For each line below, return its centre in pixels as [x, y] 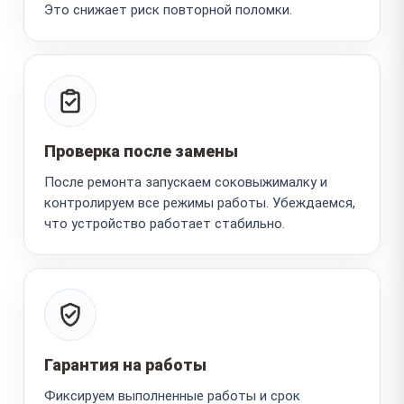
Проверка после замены [141, 151]
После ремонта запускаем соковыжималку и [186, 182]
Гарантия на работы [125, 364]
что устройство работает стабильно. [165, 223]
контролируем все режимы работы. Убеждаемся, [200, 202]
